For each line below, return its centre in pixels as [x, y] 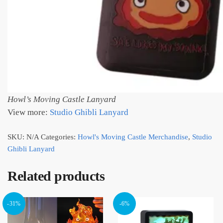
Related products [56, 176]
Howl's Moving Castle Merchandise [133, 137]
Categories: [59, 137]
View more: [29, 112]
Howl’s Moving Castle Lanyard [62, 99]
